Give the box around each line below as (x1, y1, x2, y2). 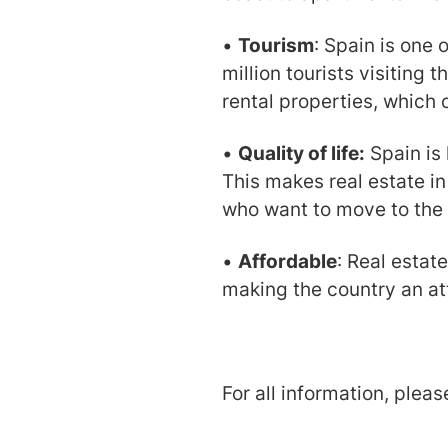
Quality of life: (238, 140, 365, 165)
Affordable (238, 248, 337, 273)
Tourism (238, 32, 314, 57)
